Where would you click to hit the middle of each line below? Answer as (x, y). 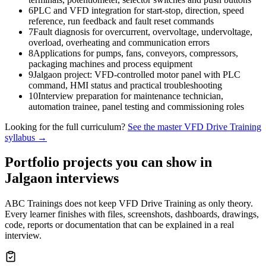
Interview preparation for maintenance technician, (131, 96)
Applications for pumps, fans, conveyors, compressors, (136, 53)
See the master (156, 126)
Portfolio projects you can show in (108, 162)
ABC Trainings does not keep (62, 204)
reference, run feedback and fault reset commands (121, 21)
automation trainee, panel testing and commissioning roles (136, 106)
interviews (85, 178)
